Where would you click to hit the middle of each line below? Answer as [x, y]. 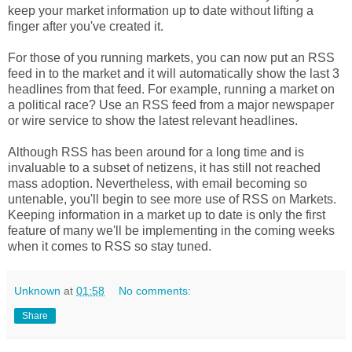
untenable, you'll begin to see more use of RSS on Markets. [172, 200]
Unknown [37, 291]
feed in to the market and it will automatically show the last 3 [174, 74]
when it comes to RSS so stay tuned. [110, 247]
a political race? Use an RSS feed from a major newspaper [171, 105]
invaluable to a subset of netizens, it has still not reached [164, 168]
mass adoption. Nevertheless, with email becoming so [158, 184]
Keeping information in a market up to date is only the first [167, 215]
